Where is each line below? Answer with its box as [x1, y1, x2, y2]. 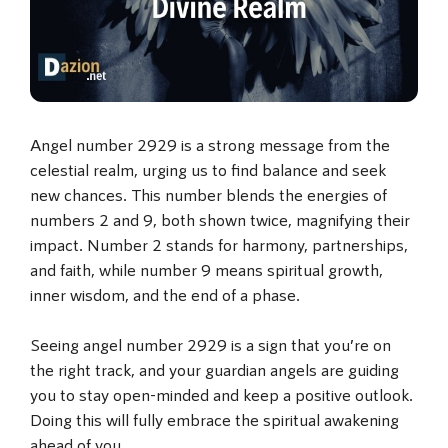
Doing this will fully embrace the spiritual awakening [30, 409, 399, 430]
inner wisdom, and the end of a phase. [30, 283, 300, 304]
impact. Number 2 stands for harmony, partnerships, [30, 233, 408, 254]
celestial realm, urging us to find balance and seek [30, 158, 386, 179]
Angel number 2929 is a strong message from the [30, 133, 390, 154]
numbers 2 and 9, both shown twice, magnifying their [30, 208, 410, 229]
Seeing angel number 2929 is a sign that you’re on [30, 334, 391, 355]
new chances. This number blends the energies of [30, 183, 387, 204]
